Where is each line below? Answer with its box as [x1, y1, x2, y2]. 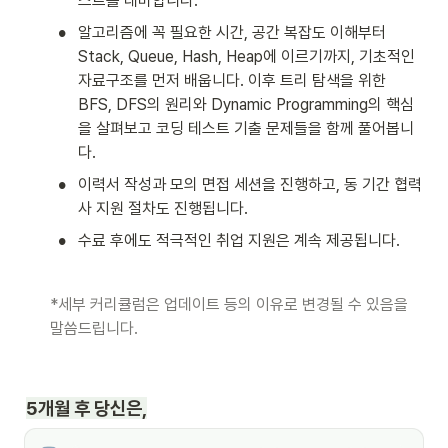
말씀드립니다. [50, 319, 138, 339]
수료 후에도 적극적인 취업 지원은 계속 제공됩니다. [78, 231, 400, 251]
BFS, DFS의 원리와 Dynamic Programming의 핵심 [78, 95, 414, 115]
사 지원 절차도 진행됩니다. [78, 199, 248, 219]
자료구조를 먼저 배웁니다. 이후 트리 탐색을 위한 [78, 71, 386, 91]
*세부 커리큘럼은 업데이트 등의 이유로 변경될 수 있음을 [50, 295, 408, 315]
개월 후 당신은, [38, 397, 147, 420]
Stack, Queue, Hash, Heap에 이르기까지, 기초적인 [78, 47, 415, 67]
